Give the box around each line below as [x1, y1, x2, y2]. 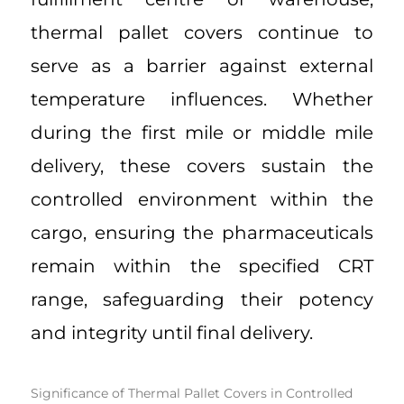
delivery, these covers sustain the [31, 155, 373, 178]
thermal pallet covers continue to [31, 22, 373, 44]
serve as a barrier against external [31, 55, 373, 78]
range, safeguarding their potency [31, 289, 373, 311]
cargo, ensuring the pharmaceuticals [31, 222, 373, 244]
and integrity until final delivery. [31, 322, 313, 344]
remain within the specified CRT [31, 255, 373, 278]
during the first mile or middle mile [31, 122, 373, 144]
